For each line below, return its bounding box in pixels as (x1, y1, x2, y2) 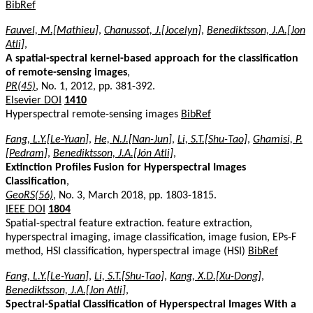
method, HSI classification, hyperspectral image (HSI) (6, 245, 248, 257)
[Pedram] (6, 147, 48, 159)
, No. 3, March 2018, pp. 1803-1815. (53, 189, 217, 201)
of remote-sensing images (6, 66, 127, 78)
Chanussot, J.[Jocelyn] (104, 24, 201, 36)
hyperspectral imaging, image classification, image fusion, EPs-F (6, 231, 296, 243)
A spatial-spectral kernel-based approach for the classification (6, 52, 298, 64)
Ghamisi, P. (253, 133, 303, 145)
